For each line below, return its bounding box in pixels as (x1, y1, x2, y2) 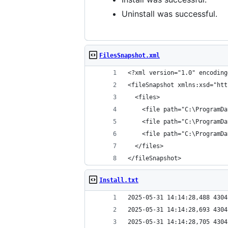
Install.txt (99, 177, 138, 184)
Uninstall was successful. (122, 9, 217, 19)
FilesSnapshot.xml (99, 52, 160, 59)
